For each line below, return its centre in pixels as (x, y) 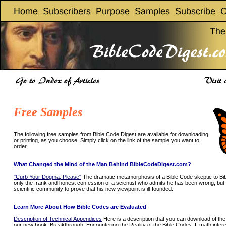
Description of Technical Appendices (58, 219)
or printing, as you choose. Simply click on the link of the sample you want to (106, 140)
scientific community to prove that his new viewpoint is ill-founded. (93, 189)
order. (21, 146)
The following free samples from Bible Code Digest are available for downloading (111, 134)
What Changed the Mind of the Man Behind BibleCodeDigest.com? (102, 164)
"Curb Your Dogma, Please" (47, 177)
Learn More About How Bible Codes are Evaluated (80, 207)
